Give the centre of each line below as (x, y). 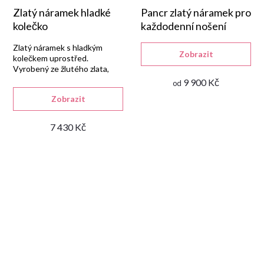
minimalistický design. (52, 79)
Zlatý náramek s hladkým (58, 47)
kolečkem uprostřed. (51, 58)
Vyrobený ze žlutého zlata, (61, 69)
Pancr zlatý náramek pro (196, 12)
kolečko (30, 26)
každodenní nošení (184, 26)
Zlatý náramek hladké (62, 12)
